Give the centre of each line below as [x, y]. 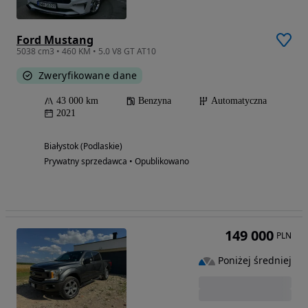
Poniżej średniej [255, 261]
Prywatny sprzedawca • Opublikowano [117, 161]
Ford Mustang [55, 40]
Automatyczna [239, 100]
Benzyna [155, 100]
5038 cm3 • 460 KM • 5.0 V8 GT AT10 [86, 51]
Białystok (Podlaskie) [83, 146]
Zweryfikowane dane [88, 75]
